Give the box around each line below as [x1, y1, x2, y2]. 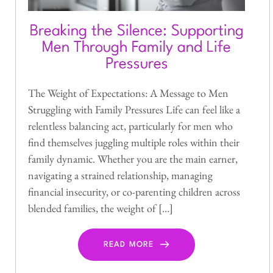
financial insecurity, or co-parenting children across [28, 184, 240, 199]
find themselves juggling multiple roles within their [28, 135, 239, 149]
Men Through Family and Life [42, 40, 231, 55]
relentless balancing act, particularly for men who [28, 118, 233, 133]
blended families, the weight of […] [28, 200, 173, 215]
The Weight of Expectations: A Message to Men [28, 85, 229, 100]
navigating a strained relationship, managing [28, 168, 213, 182]
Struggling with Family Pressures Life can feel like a [28, 102, 240, 116]
